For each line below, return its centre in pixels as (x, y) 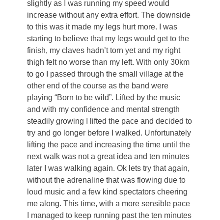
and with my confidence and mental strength (103, 110)
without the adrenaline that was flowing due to (106, 180)
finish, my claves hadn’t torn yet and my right (104, 51)
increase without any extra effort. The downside (109, 15)
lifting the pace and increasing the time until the (109, 145)
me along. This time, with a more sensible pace (109, 204)
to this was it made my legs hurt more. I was (102, 27)
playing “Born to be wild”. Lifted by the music (104, 98)
